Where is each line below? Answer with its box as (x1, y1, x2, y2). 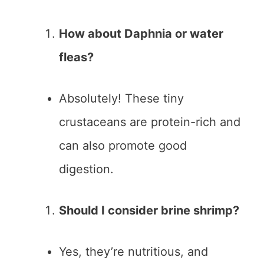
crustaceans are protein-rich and (59, 115, 240, 130)
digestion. (59, 162, 114, 177)
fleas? (59, 50, 94, 65)
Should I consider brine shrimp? (59, 203, 239, 218)
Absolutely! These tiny (59, 91, 184, 106)
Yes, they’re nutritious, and (59, 245, 208, 259)
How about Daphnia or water (59, 27, 223, 41)
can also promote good (59, 138, 187, 153)
